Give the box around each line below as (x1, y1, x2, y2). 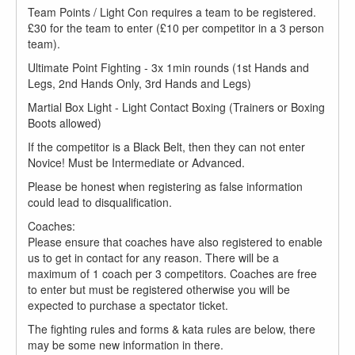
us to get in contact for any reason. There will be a (28, 250, 279, 265)
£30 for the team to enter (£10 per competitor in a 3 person (28, 20, 324, 36)
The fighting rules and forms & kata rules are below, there (28, 321, 315, 337)
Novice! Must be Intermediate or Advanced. (28, 155, 245, 170)
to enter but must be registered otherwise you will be (28, 281, 290, 297)
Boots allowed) (28, 115, 101, 131)
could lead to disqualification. (28, 194, 172, 210)
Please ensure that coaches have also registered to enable (28, 234, 323, 250)
